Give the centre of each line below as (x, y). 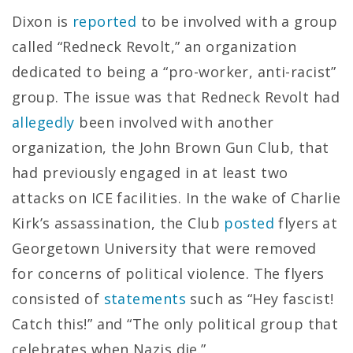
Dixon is (42, 21)
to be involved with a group (237, 21)
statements (145, 299)
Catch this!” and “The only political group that (175, 324)
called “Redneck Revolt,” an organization (154, 46)
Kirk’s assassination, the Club (118, 223)
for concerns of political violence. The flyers (168, 273)
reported (104, 21)
